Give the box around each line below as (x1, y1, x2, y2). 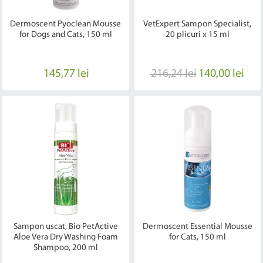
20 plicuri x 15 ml (165, 30, 230, 39)
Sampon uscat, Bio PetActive (13, 222, 118, 231)
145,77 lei (43, 68, 90, 80)
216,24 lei (150, 68, 197, 80)
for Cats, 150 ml (168, 232, 226, 242)
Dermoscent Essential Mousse (142, 222, 252, 231)
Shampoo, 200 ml (33, 243, 98, 252)
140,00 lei (198, 68, 244, 80)
